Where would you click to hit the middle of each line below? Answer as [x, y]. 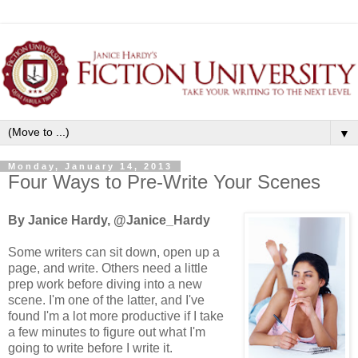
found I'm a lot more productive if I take [116, 316]
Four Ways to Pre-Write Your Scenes [164, 181]
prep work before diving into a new [105, 284]
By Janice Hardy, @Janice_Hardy [109, 220]
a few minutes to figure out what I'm [107, 332]
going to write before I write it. [90, 348]
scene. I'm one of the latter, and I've [106, 300]
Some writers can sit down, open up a [114, 252]
